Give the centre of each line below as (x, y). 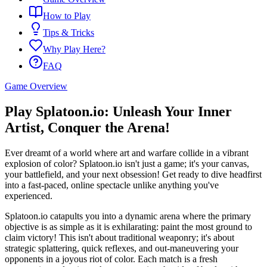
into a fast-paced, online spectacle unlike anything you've (112, 185)
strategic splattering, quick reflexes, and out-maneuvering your (122, 248)
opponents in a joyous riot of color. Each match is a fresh (111, 259)
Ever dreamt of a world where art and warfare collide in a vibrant (127, 153)
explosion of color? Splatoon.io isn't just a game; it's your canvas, (127, 163)
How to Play (67, 16)
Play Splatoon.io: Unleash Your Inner (118, 111)
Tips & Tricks (69, 33)
